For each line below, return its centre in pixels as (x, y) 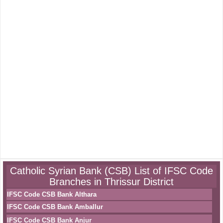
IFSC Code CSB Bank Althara (52, 194)
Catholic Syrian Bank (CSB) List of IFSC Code (111, 171)
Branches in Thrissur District (111, 182)
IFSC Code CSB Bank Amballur (55, 207)
